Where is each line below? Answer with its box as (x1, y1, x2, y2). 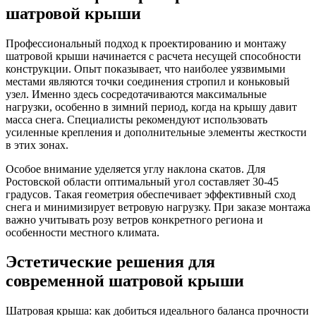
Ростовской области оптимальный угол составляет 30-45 (6, 175, 279, 188)
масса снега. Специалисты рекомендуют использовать (6, 113, 267, 126)
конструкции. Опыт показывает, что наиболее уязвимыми (6, 62, 286, 75)
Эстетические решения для (6, 253, 215, 272)
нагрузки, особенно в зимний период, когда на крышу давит (6, 100, 297, 113)
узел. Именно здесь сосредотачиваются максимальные (6, 87, 267, 100)
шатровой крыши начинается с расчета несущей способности (6, 49, 301, 62)
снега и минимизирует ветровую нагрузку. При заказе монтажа (6, 200, 310, 213)
